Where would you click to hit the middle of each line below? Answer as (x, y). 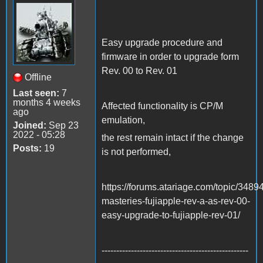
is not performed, (136, 152)
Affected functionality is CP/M (162, 106)
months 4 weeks (47, 103)
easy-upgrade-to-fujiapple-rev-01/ (171, 215)
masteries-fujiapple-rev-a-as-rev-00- (176, 201)
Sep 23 (63, 126)
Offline (38, 77)
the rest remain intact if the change (173, 138)
